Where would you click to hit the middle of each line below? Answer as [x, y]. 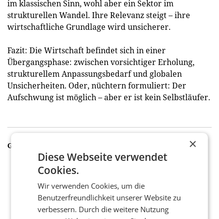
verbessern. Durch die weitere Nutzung [103, 209]
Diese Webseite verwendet [103, 157]
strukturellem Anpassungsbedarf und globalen [95, 74]
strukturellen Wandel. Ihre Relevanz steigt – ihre [99, 15]
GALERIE [23, 145]
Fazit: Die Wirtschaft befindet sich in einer [87, 50]
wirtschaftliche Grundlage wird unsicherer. [89, 27]
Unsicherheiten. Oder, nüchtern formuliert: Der [97, 86]
